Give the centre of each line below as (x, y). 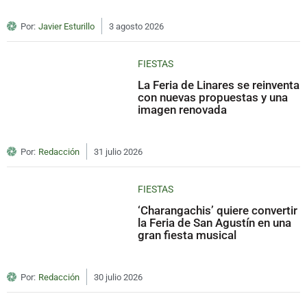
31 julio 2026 (118, 151)
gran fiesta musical (187, 235)
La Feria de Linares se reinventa (219, 85)
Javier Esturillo (66, 26)
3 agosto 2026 (136, 26)
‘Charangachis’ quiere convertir (218, 210)
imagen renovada (183, 109)
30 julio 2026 (118, 277)
